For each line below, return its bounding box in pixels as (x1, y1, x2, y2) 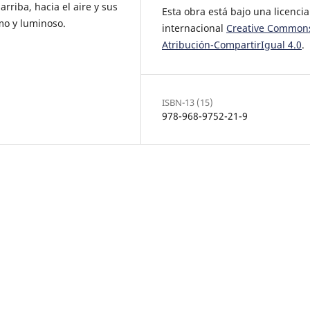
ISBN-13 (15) (162, 95, 213, 109)
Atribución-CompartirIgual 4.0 (162, 37, 302, 51)
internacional (162, 21, 226, 35)
